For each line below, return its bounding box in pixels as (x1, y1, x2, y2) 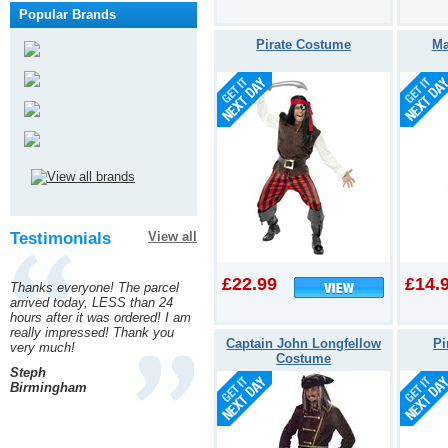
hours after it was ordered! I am (10, 310, 191, 325)
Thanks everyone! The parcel (10, 280, 179, 295)
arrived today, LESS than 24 (10, 295, 173, 310)
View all (148, 229, 197, 244)
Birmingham (10, 380, 87, 395)
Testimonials (10, 229, 111, 248)
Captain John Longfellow (226, 335, 382, 351)
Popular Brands (19, 7, 116, 22)
